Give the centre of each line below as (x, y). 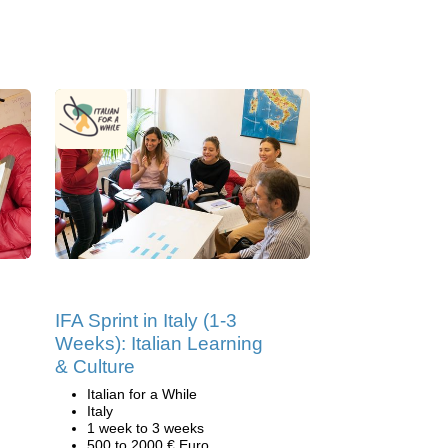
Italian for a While (142, 394)
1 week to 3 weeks (145, 428)
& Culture (95, 366)
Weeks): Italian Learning (159, 343)
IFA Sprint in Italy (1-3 (146, 320)
